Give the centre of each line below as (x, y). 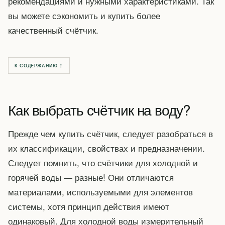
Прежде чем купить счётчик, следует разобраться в (110, 134)
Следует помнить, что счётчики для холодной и (103, 163)
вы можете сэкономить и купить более (84, 15)
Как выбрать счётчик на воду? (99, 110)
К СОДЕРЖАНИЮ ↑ (39, 65)
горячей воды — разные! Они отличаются (91, 177)
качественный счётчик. (53, 30)
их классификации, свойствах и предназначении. (106, 148)
